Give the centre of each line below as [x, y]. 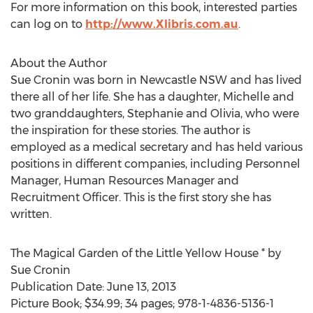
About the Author [59, 63]
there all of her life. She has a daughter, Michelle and [152, 97]
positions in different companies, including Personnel [155, 164]
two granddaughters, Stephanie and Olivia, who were [155, 114]
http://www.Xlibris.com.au [162, 24]
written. [31, 214]
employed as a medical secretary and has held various [156, 147]
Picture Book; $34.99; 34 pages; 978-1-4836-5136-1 [142, 304]
